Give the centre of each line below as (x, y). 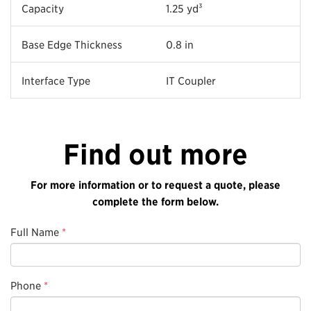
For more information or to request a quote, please (155, 184)
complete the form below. (155, 201)
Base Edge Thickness (72, 44)
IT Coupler (191, 80)
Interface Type (56, 80)
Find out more (155, 154)
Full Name (35, 231)
